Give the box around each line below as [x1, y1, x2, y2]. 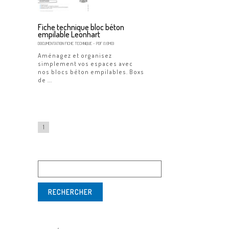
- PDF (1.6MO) [92, 40, 114, 46]
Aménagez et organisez [38, 52, 112, 59]
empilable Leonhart [38, 29, 100, 39]
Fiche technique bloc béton [38, 22, 124, 32]
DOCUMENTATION [38, 40, 64, 46]
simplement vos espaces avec [38, 60, 133, 67]
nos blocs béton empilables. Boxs [38, 68, 144, 76]
